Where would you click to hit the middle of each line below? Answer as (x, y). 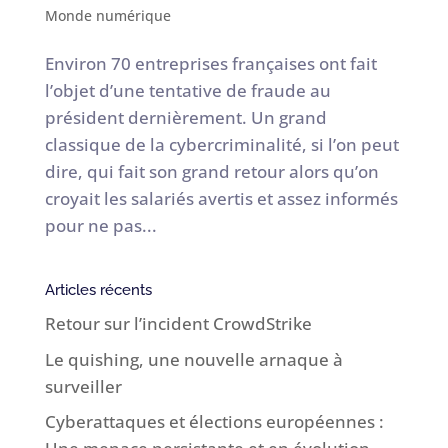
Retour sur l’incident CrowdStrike (178, 324)
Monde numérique (107, 16)
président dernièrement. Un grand (185, 118)
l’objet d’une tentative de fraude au (187, 91)
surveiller (83, 386)
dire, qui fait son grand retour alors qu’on (211, 172)
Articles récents (98, 290)
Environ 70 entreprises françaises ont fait (210, 64)
